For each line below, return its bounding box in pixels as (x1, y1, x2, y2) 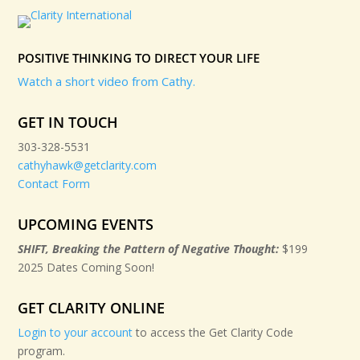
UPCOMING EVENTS (18, 214, 154, 234)
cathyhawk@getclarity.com (18, 157, 157, 173)
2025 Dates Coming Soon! (18, 259, 155, 275)
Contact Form (18, 175, 91, 191)
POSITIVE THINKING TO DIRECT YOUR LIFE (18, 49, 260, 66)
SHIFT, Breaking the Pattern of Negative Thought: (18, 240, 280, 256)
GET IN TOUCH (18, 112, 119, 132)
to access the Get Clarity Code (133, 324, 294, 340)
